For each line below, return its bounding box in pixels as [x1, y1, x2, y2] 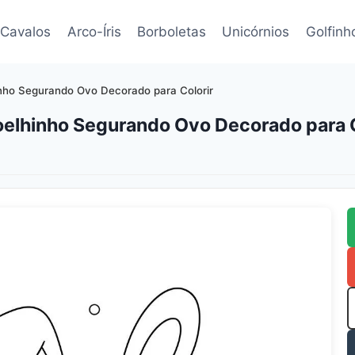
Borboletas [137, 23, 206, 40]
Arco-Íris [67, 23, 121, 40]
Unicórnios [222, 23, 290, 40]
